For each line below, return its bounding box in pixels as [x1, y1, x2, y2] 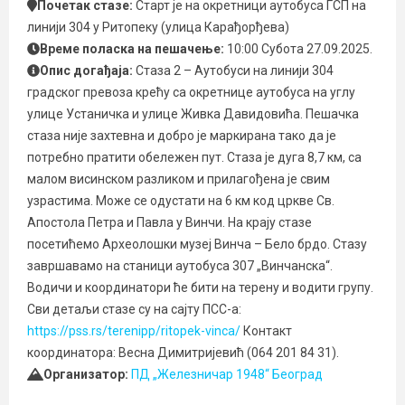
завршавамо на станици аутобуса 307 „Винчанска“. [27, 259, 333, 273]
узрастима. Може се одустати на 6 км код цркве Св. [27, 193, 334, 208]
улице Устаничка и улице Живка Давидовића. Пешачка [27, 107, 359, 121]
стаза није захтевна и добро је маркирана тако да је [27, 128, 336, 143]
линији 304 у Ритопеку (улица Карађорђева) [27, 20, 289, 34]
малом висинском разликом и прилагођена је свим [27, 172, 330, 186]
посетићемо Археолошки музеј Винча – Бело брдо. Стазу [27, 237, 367, 251]
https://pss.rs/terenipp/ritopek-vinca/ [27, 324, 240, 338]
